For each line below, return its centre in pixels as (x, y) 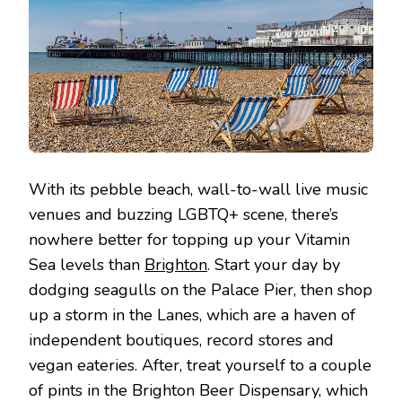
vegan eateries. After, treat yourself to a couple (200, 366)
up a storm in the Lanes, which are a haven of (192, 315)
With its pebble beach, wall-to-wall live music (198, 190)
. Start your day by (274, 265)
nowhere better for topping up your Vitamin (189, 240)
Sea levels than (87, 265)
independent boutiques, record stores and (181, 341)
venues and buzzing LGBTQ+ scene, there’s (184, 215)
